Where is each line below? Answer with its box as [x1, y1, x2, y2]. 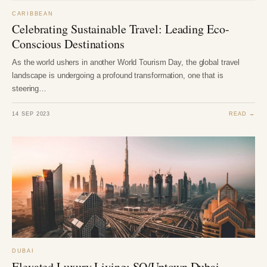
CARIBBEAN [12, 11, 54, 17]
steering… [12, 84, 47, 94]
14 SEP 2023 [12, 110, 51, 117]
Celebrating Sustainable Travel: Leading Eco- [12, 21, 229, 38]
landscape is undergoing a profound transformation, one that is [12, 71, 223, 80]
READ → [229, 110, 255, 117]
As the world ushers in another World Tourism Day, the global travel [12, 58, 240, 67]
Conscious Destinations [12, 36, 125, 52]
